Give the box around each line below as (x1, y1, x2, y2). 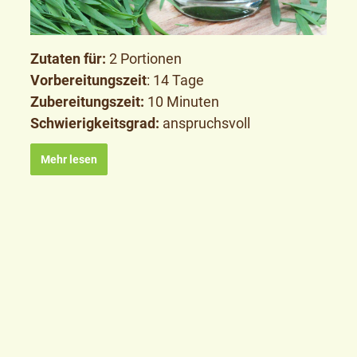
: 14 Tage (146, 71, 204, 88)
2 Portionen (105, 49, 182, 67)
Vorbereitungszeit (29, 71, 147, 88)
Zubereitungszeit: (29, 92, 144, 110)
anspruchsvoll (159, 114, 250, 131)
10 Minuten (143, 92, 219, 110)
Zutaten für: (29, 49, 106, 67)
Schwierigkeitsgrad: (29, 114, 159, 131)
